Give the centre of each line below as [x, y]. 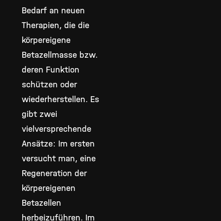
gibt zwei [39, 114]
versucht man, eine [59, 158]
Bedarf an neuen [53, 10]
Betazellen [41, 203]
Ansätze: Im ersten [58, 144]
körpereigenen [49, 188]
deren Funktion [51, 70]
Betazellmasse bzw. [60, 55]
